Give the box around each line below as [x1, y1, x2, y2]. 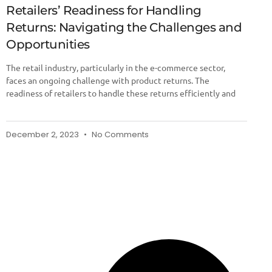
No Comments [90, 128, 149, 140]
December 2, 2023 [6, 128, 81, 140]
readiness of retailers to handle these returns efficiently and [6, 87, 236, 98]
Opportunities [6, 36, 90, 52]
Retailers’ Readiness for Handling [6, 2, 202, 18]
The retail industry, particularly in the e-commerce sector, [6, 61, 225, 73]
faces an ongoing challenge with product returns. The [6, 74, 209, 86]
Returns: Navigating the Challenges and [6, 19, 242, 35]
